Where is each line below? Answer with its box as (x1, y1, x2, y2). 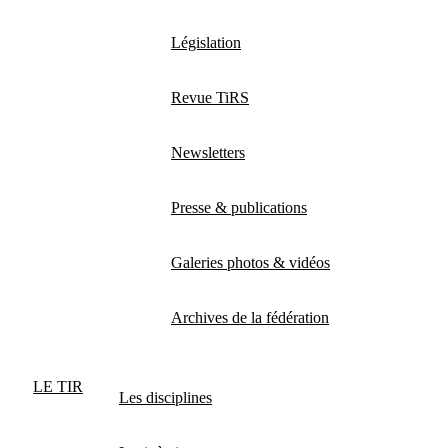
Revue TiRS (171, 88, 249, 106)
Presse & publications (171, 198, 307, 216)
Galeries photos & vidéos (171, 253, 330, 271)
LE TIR (33, 377, 83, 395)
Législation (171, 33, 241, 51)
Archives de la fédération (171, 308, 329, 326)
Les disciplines (119, 388, 212, 406)
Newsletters (171, 143, 245, 161)
